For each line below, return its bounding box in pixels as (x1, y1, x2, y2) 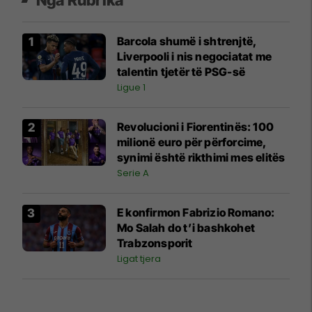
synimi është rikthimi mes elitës (117, 150, 286, 164)
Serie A (117, 166, 149, 180)
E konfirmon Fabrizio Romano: (117, 205, 275, 219)
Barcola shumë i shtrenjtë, (117, 33, 258, 48)
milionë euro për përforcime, (117, 134, 267, 149)
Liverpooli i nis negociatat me (117, 49, 272, 63)
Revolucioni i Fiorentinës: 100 (117, 119, 274, 134)
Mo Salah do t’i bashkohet (117, 220, 255, 235)
